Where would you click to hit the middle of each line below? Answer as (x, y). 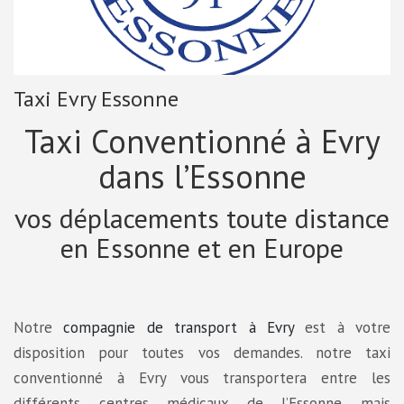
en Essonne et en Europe (202, 248)
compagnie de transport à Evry (179, 328)
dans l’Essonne (202, 177)
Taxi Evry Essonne (96, 99)
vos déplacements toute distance (202, 218)
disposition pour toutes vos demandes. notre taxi (202, 353)
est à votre (342, 328)
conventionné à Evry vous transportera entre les (202, 378)
